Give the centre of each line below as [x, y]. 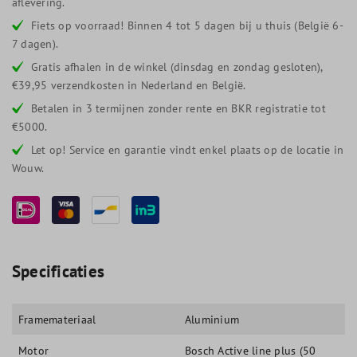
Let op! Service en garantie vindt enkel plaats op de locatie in [188, 149]
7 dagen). [35, 43]
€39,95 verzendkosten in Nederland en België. [129, 85]
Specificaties [59, 271]
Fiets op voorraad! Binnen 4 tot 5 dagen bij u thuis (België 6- [187, 25]
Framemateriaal [57, 319]
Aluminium [212, 319]
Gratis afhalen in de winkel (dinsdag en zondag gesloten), [177, 67]
